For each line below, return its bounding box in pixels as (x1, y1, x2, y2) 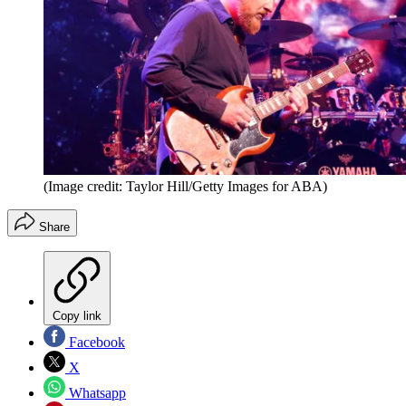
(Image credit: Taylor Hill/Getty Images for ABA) (43, 179, 327, 195)
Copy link (53, 309, 101, 324)
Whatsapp (65, 385, 126, 401)
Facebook (65, 334, 125, 351)
